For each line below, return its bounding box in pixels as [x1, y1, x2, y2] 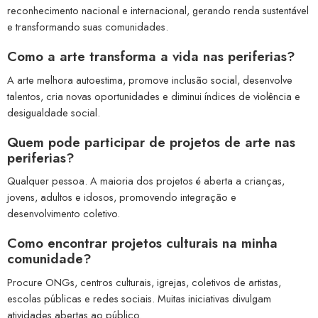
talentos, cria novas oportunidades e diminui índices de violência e [7, 88, 300, 104]
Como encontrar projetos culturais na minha [7, 234, 278, 253]
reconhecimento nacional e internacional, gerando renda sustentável [7, 3, 309, 18]
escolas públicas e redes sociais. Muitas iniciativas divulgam [7, 290, 271, 306]
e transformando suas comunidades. [7, 19, 168, 35]
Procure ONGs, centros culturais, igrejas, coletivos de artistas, [7, 274, 281, 290]
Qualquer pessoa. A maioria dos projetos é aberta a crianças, [7, 173, 285, 189]
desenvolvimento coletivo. [7, 206, 120, 221]
